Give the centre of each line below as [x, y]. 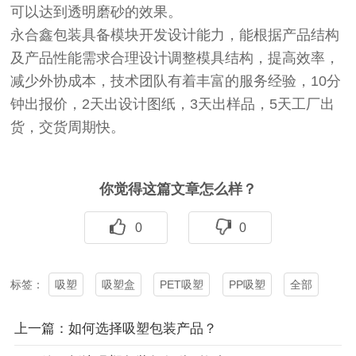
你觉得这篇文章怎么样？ [178, 190]
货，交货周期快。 [68, 127]
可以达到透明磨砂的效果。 [97, 12]
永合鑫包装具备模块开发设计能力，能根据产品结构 [175, 35]
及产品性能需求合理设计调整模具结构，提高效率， [175, 58]
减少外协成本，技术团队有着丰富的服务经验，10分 [176, 81]
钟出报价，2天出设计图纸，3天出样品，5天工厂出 [173, 104]
